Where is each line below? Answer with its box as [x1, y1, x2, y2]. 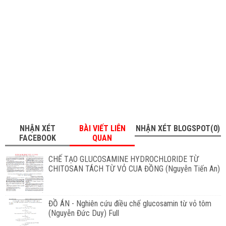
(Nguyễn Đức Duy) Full [48, 208, 119, 218]
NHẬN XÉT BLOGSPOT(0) [135, 124, 220, 134]
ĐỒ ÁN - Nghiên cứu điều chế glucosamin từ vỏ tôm [48, 199, 211, 209]
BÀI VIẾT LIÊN [79, 124, 126, 134]
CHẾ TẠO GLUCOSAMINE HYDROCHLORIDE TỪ [48, 154, 199, 164]
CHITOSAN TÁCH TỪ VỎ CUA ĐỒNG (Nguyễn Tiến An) [48, 164, 220, 174]
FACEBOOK [19, 133, 56, 143]
